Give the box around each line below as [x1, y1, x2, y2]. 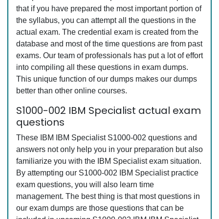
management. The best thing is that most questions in [16, 192, 200, 201]
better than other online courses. [16, 87, 127, 95]
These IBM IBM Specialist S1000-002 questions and [16, 133, 197, 142]
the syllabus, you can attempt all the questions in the [16, 16, 196, 25]
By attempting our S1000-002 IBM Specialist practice [16, 169, 198, 177]
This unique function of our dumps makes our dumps [16, 75, 197, 84]
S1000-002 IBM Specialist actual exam [16, 104, 201, 118]
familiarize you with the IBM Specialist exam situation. [16, 157, 201, 166]
